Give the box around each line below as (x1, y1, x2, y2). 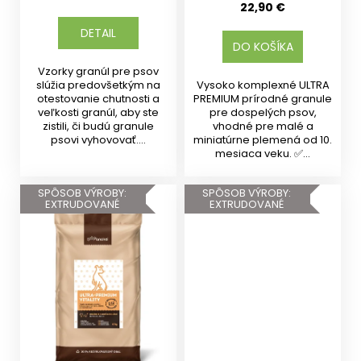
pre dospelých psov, (209, 105, 317, 121)
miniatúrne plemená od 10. (193, 132, 332, 148)
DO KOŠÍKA (232, 39, 293, 56)
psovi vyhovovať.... (51, 132, 146, 148)
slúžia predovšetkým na (36, 77, 160, 93)
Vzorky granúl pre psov (38, 64, 159, 80)
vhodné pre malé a (212, 118, 313, 135)
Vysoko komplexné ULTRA (196, 77, 330, 93)
